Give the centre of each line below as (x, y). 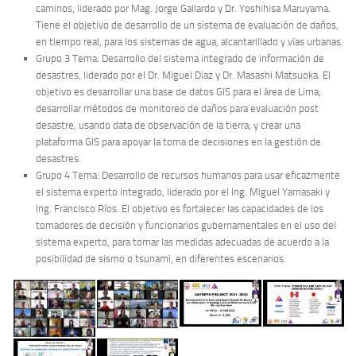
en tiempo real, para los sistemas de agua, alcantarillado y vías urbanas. (190, 42)
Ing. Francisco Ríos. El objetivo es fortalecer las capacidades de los (180, 209)
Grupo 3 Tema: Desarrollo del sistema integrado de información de (180, 59)
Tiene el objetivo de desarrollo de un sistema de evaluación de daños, (187, 25)
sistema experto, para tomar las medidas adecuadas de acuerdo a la (182, 242)
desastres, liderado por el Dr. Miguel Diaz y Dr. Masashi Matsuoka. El (183, 75)
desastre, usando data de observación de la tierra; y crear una (168, 126)
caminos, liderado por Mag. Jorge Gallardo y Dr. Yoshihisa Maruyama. (183, 9)
